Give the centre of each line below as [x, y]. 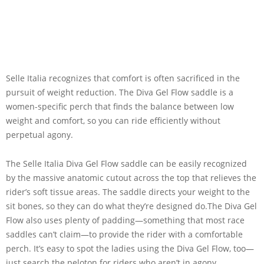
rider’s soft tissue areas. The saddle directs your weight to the [128, 192]
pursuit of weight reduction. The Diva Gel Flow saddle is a [120, 92]
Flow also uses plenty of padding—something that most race [125, 220]
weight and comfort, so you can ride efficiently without [113, 120]
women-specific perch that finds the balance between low [120, 106]
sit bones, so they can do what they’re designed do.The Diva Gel [131, 206]
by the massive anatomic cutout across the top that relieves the [131, 177]
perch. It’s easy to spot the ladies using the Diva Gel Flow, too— [130, 248]
